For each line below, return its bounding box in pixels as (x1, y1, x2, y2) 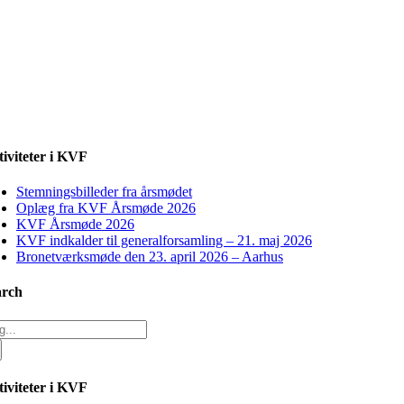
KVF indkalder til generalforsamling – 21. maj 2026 (16, 233, 312, 249)
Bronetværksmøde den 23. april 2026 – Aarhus (16, 249, 283, 265)
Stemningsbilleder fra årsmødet (16, 184, 192, 200)
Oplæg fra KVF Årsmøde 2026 (16, 200, 196, 216)
